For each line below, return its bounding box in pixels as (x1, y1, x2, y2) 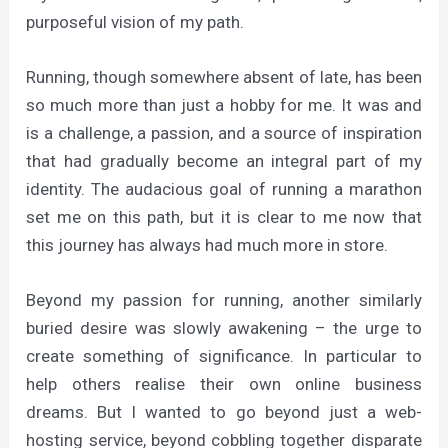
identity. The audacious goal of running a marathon (26, 179, 422, 200)
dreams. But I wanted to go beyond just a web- (26, 402, 422, 423)
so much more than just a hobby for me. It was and (26, 95, 422, 116)
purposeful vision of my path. (26, 12, 245, 32)
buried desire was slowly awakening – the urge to (26, 318, 422, 339)
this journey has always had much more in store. (26, 235, 389, 256)
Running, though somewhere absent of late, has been (26, 67, 422, 88)
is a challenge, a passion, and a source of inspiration (26, 123, 422, 144)
